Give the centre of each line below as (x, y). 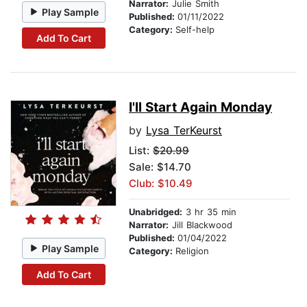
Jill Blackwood (200, 225)
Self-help (195, 30)
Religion (192, 251)
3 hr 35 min (209, 212)
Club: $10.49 (161, 184)
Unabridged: (156, 212)
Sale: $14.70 (160, 167)
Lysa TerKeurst (184, 131)
